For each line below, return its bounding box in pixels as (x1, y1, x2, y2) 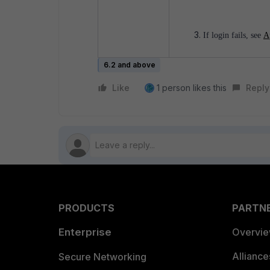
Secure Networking (58, 251, 146, 263)
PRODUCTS (58, 202, 115, 214)
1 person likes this (157, 83, 227, 93)
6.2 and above (104, 60, 155, 69)
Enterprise (58, 226, 111, 238)
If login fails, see (203, 31, 263, 40)
